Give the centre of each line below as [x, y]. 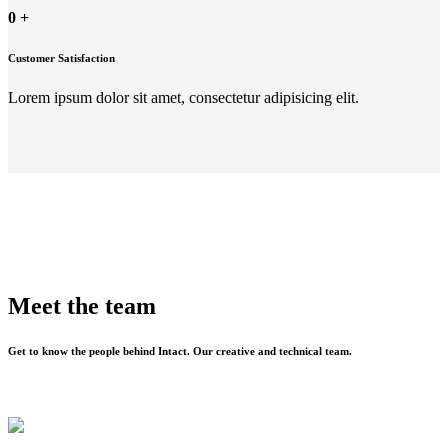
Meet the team [82, 305]
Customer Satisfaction [61, 57]
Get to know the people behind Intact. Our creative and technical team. [180, 350]
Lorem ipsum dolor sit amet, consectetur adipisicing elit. [183, 97]
